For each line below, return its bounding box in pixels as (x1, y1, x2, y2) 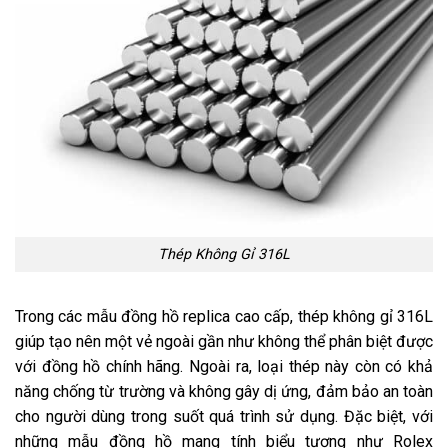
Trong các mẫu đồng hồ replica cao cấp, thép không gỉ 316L (15, 306, 433, 326)
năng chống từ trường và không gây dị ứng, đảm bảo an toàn (15, 381, 433, 401)
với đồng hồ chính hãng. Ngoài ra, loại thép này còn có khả (15, 356, 433, 376)
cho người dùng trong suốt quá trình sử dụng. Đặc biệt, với (15, 406, 433, 426)
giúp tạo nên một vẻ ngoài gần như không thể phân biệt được (15, 331, 433, 351)
